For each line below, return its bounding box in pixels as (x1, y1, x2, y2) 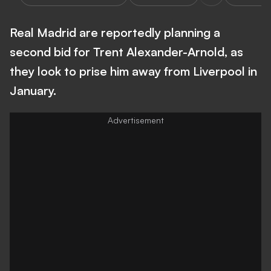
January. (10, 83, 56, 98)
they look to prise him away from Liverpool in (10, 64, 257, 79)
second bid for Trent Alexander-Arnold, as (10, 44, 243, 59)
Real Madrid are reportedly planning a (10, 25, 220, 40)
